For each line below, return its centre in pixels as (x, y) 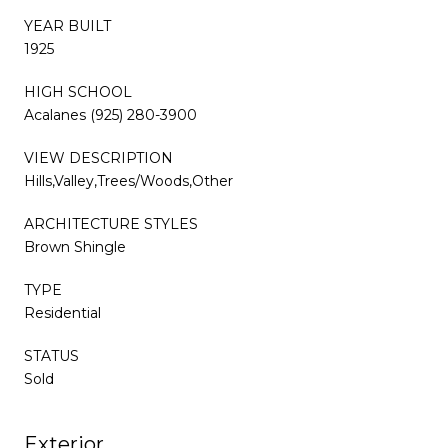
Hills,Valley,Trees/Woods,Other (128, 180)
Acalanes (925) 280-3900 (110, 114)
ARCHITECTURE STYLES (111, 223)
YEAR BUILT (67, 25)
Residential (62, 312)
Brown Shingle (75, 246)
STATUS (51, 355)
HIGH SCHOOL (78, 91)
